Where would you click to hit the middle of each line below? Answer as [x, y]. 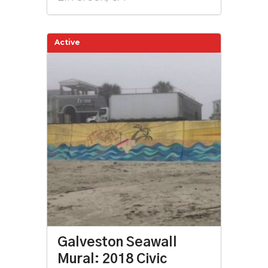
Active [67, 42]
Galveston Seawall [117, 242]
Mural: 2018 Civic [112, 259]
